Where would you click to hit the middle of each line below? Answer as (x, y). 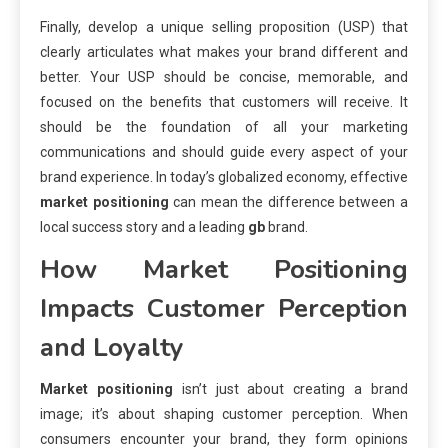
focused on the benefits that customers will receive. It (224, 101)
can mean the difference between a (288, 201)
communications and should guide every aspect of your (224, 151)
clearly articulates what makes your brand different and (224, 51)
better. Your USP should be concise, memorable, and (224, 76)
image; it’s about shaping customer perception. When (224, 413)
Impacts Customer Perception (224, 308)
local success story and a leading (144, 226)
